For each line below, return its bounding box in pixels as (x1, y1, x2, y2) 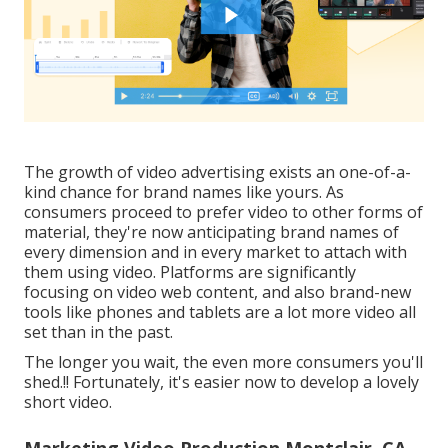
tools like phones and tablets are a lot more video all (24, 300, 416, 323)
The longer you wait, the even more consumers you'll (24, 350, 423, 373)
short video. (24, 390, 112, 413)
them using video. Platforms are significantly (24, 260, 356, 283)
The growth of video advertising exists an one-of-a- (24, 160, 411, 183)
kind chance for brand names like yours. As (24, 180, 344, 203)
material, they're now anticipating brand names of (24, 220, 399, 243)
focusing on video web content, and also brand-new (24, 280, 411, 303)
